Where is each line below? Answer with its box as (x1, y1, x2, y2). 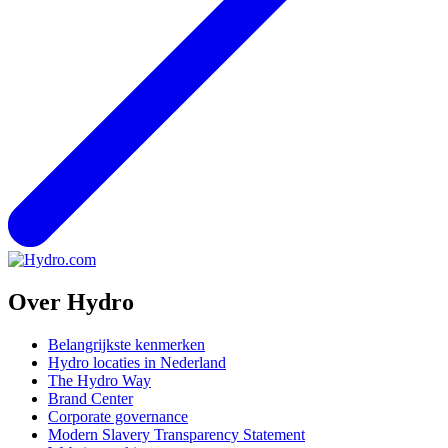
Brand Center (48, 390, 133, 408)
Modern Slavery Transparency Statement (48, 426, 305, 444)
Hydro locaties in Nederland (48, 354, 226, 372)
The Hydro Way (48, 372, 151, 390)
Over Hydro (8, 289, 134, 316)
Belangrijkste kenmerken (48, 336, 205, 354)
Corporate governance (48, 408, 188, 426)
